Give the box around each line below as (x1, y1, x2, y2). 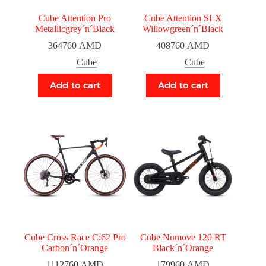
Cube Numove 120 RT (140, 232, 226, 242)
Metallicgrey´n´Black (35, 23, 115, 34)
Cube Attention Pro (39, 12, 112, 23)
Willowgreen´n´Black (142, 23, 224, 34)
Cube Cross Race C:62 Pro (24, 232, 126, 242)
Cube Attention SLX (144, 12, 222, 23)
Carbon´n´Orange (42, 242, 109, 253)
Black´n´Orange (153, 242, 214, 253)
